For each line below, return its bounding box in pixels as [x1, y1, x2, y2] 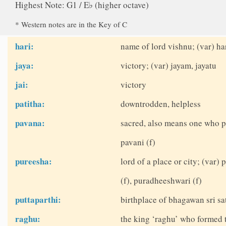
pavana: [15, 117, 45, 130]
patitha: [15, 97, 45, 110]
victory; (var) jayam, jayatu [120, 60, 216, 72]
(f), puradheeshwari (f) [120, 175, 202, 187]
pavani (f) [120, 136, 155, 148]
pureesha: [15, 155, 52, 168]
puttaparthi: [15, 193, 62, 206]
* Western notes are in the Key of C [15, 19, 128, 30]
